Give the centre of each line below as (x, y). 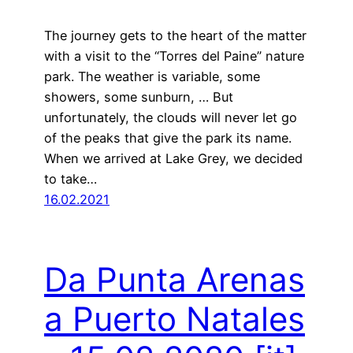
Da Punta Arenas (175, 279)
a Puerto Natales (175, 318)
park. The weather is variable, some (152, 76)
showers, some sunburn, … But (139, 97)
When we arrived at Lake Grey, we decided (173, 158)
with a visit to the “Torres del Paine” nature (174, 56)
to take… (71, 178)
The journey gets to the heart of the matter (175, 35)
